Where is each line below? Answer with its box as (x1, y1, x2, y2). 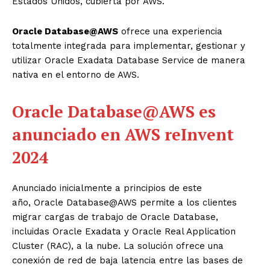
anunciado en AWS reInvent (12, 123, 234, 145)
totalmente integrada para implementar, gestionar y (12, 40, 245, 51)
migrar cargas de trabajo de (12, 211, 140, 222)
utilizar (12, 54, 45, 66)
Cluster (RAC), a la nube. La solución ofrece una (12, 240, 224, 251)
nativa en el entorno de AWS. (12, 69, 139, 80)
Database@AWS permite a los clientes (63, 196, 237, 208)
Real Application (162, 225, 236, 237)
